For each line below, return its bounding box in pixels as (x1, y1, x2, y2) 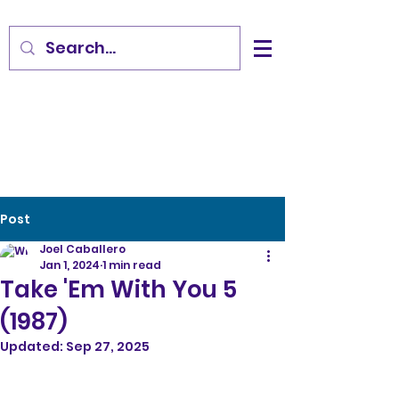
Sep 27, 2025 (66, 338, 150, 355)
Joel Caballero (39, 241, 126, 256)
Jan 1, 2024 (39, 257, 100, 273)
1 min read (102, 257, 161, 273)
